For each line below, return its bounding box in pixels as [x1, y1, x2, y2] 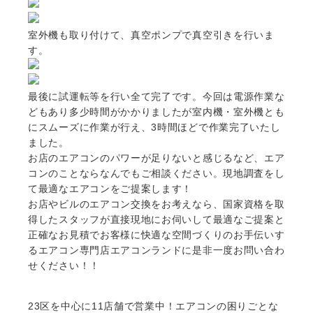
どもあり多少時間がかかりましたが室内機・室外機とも [28, 106, 285, 118]
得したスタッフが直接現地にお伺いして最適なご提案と [28, 214, 285, 226]
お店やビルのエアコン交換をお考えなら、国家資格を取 [28, 198, 285, 210]
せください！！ [28, 260, 100, 272]
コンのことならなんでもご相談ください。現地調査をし [28, 168, 285, 180]
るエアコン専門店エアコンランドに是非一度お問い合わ [28, 245, 285, 256]
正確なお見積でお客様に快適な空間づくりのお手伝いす [28, 229, 285, 241]
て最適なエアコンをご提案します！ [28, 183, 193, 195]
